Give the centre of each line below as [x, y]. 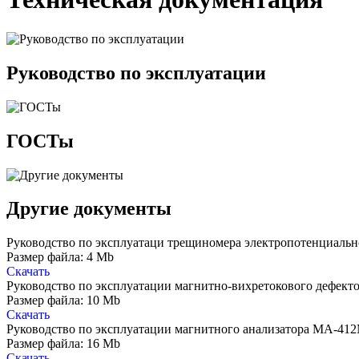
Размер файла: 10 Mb [63, 301]
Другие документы [89, 209]
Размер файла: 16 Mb [63, 344]
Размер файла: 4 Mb [60, 257]
